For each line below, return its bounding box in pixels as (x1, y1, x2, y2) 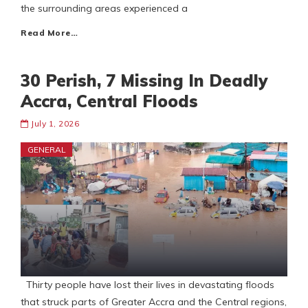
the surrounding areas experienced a (21, 2, 188, 15)
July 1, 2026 (31, 118, 79, 129)
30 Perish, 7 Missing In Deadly (21, 70, 267, 91)
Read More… (21, 27, 78, 38)
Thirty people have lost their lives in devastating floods (21, 278, 274, 291)
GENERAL (27, 144, 66, 155)
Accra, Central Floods (21, 91, 198, 112)
